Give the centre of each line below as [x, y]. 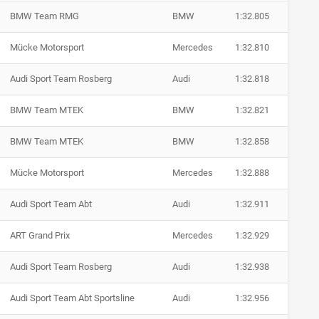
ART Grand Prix [40, 236]
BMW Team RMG [45, 16]
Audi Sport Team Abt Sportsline [72, 298]
